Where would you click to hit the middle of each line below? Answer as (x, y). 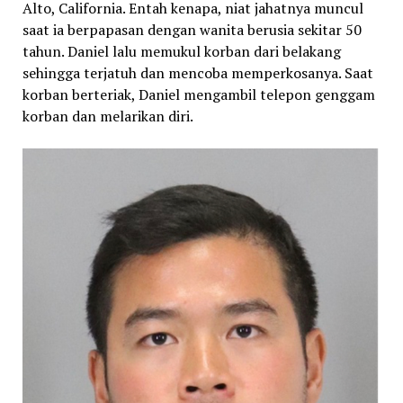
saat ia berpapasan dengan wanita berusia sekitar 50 (192, 29)
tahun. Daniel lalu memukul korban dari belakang (181, 51)
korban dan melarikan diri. (107, 116)
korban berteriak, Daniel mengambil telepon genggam (198, 94)
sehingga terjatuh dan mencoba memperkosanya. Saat (197, 72)
